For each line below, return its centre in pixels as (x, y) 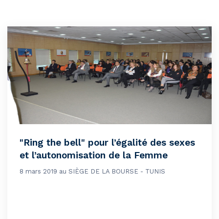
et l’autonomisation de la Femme (94, 155)
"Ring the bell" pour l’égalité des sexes (107, 143)
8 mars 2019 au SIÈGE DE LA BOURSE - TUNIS (92, 172)
